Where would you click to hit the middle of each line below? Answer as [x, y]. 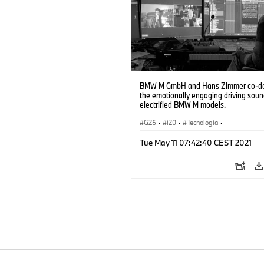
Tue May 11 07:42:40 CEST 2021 [196, 143]
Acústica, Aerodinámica [179, 136]
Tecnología [202, 123]
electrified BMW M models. [183, 105]
